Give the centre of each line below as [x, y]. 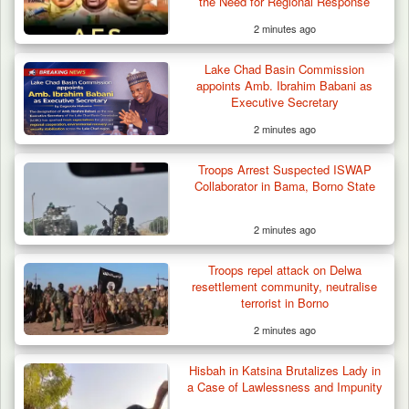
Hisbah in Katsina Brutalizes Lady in [284, 370]
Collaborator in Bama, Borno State [284, 185]
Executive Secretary [284, 101]
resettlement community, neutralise [285, 286]
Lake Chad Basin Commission [285, 68]
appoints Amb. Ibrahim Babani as [285, 85]
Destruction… [82, 368]
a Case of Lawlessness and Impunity [284, 386]
